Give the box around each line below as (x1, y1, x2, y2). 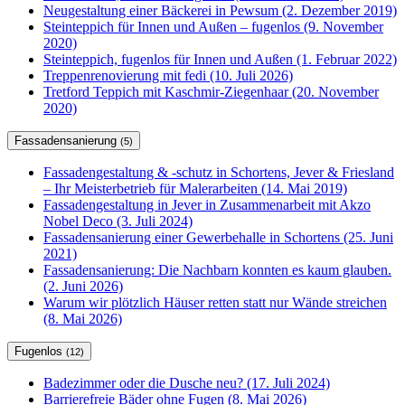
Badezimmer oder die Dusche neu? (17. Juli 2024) (43, 375, 330, 391)
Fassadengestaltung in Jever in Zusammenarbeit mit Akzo (43, 197, 371, 213)
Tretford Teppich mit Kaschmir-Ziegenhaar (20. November (43, 84, 379, 100)
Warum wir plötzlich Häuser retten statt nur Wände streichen (43, 295, 387, 311)
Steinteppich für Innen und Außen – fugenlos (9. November (43, 19, 383, 35)
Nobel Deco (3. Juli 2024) (43, 213, 193, 230)
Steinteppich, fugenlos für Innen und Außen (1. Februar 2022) (43, 52, 397, 68)
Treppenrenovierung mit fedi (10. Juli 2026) (43, 68, 293, 84)
